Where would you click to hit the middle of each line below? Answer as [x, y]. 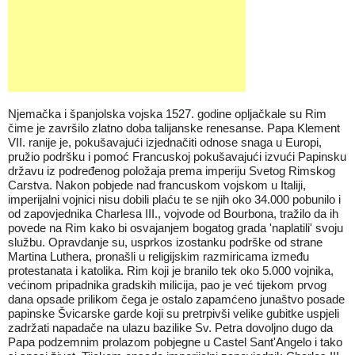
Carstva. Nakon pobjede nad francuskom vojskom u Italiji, [157, 185]
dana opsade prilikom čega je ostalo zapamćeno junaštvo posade [176, 299]
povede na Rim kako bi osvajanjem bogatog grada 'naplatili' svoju [176, 228]
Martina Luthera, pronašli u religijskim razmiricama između [158, 256]
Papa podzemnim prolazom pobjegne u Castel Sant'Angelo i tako [175, 342]
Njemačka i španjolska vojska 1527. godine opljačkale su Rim [167, 114]
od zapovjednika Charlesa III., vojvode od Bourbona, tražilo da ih [173, 214]
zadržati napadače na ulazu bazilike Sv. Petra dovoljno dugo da [170, 328]
